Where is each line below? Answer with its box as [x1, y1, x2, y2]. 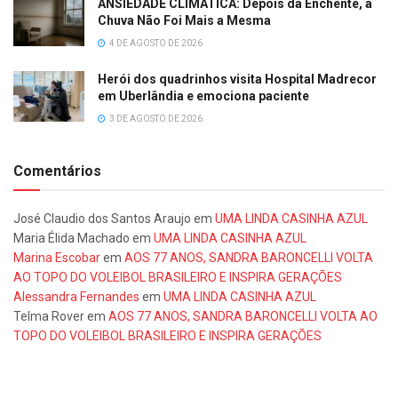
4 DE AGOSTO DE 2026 [107, 38, 203, 49]
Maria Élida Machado [13, 231, 130, 246]
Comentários [13, 163, 101, 180]
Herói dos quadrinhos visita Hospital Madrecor [98, 72, 377, 87]
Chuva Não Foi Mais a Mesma [98, 13, 271, 28]
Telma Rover [13, 309, 84, 324]
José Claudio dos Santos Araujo [13, 211, 191, 227]
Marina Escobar [13, 251, 100, 266]
